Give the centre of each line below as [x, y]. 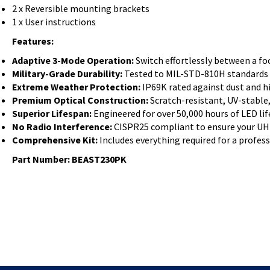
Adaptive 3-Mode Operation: [73, 60]
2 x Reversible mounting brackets [81, 8]
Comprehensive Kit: [55, 140]
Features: [33, 41]
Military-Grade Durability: [67, 73]
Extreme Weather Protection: [76, 86]
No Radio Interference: [62, 126]
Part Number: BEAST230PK [69, 159]
